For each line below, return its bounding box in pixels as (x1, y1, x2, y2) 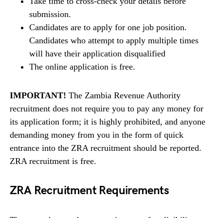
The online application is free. (29, 62, 135, 72)
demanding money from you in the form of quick (10, 130, 183, 140)
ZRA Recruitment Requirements (10, 183, 169, 198)
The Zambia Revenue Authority (66, 91, 181, 100)
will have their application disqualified (29, 49, 165, 58)
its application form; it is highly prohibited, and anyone (10, 117, 205, 127)
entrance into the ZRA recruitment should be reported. (10, 143, 201, 153)
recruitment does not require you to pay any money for (10, 104, 203, 113)
